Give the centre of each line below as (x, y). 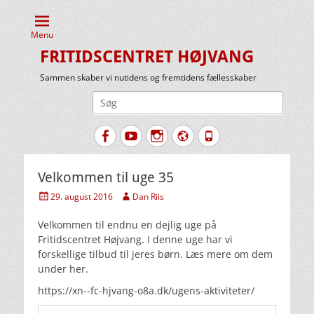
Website (212, 135)
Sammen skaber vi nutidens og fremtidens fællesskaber (148, 77)
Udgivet (52, 195)
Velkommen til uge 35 (106, 177)
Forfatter (136, 195)
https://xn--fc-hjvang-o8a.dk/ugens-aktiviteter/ (146, 291)
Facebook (139, 135)
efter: (74, 112)
